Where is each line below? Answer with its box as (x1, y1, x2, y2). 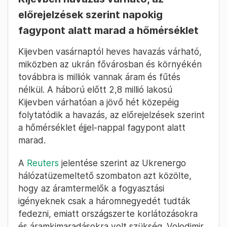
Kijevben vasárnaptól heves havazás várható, (18, 46, 202, 57)
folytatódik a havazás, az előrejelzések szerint (18, 109, 205, 120)
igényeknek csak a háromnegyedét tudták (18, 195, 191, 206)
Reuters (27, 157, 59, 168)
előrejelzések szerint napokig (18, 8, 163, 21)
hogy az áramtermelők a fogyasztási (18, 182, 164, 194)
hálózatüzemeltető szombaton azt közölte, (18, 170, 192, 181)
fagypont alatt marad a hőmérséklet (18, 24, 199, 36)
